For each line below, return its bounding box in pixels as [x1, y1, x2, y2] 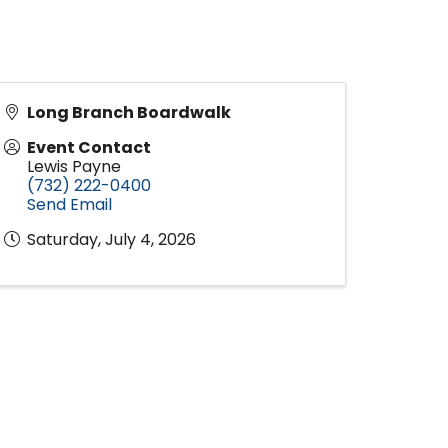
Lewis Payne [27, 155, 121, 178]
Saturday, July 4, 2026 [27, 228, 196, 251]
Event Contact [27, 136, 151, 159]
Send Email [27, 193, 112, 216]
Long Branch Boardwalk [27, 101, 231, 124]
